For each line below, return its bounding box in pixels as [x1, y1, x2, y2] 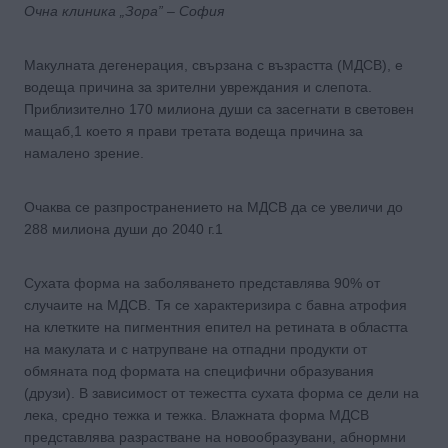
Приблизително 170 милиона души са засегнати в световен [24, 100, 414, 117]
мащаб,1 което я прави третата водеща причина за [24, 122, 363, 139]
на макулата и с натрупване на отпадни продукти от [24, 340, 367, 357]
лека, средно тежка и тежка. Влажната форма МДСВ [24, 406, 369, 423]
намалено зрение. [24, 144, 144, 161]
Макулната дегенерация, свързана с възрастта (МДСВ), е [24, 56, 403, 73]
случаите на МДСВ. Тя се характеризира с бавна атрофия [24, 296, 407, 313]
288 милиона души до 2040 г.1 [24, 220, 223, 237]
